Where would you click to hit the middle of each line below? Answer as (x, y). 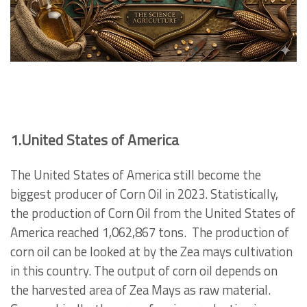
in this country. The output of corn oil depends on (144, 270)
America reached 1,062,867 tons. (98, 232)
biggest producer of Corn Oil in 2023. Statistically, (144, 194)
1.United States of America (95, 139)
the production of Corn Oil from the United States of (153, 213)
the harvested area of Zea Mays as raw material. (140, 290)
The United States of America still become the (136, 174)
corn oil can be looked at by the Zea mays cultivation (151, 251)
